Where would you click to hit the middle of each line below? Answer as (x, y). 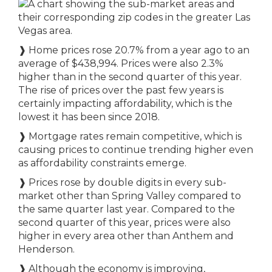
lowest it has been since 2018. (89, 117)
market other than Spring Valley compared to (130, 196)
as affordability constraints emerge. (102, 163)
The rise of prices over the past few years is (121, 90)
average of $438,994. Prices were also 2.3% (121, 63)
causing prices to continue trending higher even (136, 150)
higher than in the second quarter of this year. (130, 77)
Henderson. (46, 249)
